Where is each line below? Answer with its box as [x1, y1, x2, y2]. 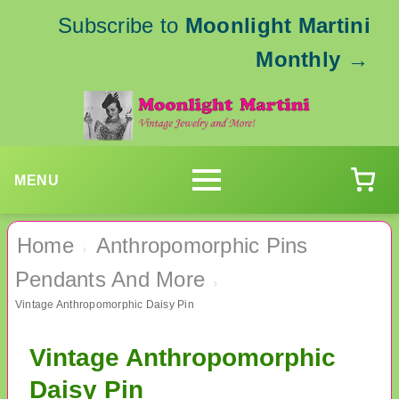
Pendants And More [15, 267, 206, 292]
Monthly [256, 47, 341, 71]
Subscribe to [57, 13, 185, 37]
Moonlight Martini [184, 13, 370, 37]
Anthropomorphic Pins [95, 233, 308, 258]
